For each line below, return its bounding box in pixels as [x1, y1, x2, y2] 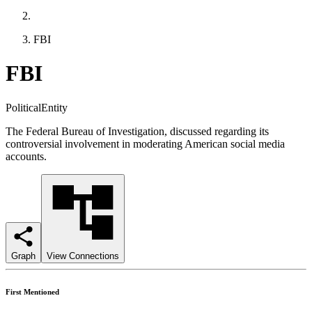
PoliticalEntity [6, 101, 68, 114]
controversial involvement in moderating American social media [6, 137, 285, 150]
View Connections [47, 250, 119, 261]
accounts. [6, 150, 47, 162]
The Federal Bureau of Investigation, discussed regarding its [6, 125, 269, 137]
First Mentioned [6, 287, 59, 296]
